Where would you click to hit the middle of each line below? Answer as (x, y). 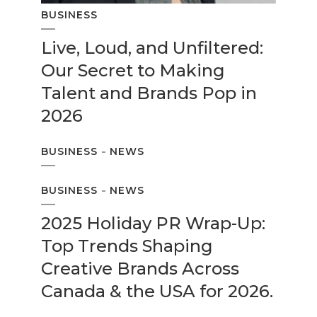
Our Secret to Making (133, 70)
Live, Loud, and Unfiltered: (152, 48)
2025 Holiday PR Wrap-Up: (153, 223)
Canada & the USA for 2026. (157, 291)
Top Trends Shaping (127, 246)
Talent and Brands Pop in (149, 93)
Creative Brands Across (140, 269)
